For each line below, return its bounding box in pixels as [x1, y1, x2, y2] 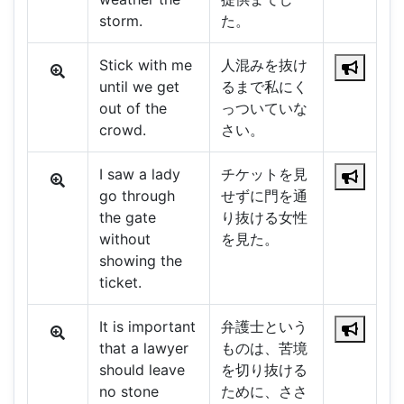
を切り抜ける [220, 361, 308, 380]
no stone [98, 382, 159, 401]
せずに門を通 [220, 187, 308, 206]
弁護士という [220, 317, 308, 336]
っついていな [220, 99, 308, 118]
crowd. [98, 121, 146, 140]
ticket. [98, 273, 142, 292]
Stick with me [98, 56, 192, 75]
